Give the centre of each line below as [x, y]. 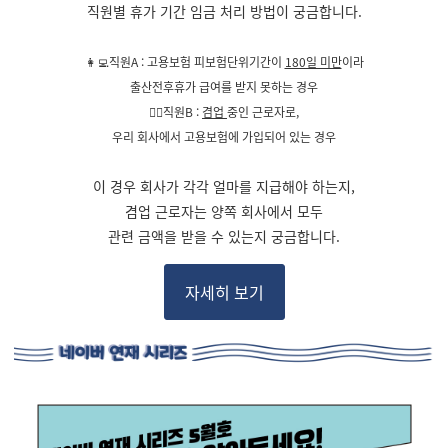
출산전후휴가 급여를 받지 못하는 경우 [224, 86]
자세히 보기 [224, 292]
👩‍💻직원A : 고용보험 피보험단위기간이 [184, 61]
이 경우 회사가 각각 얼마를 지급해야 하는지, [224, 186]
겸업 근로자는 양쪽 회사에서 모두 [224, 211]
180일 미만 [313, 61]
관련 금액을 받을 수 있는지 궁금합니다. [224, 236]
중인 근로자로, [263, 111]
